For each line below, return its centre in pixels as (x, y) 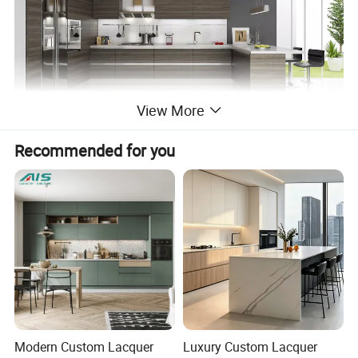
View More (170, 111)
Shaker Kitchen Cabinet (72, 185)
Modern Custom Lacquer (84, 347)
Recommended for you (95, 150)
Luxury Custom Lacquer (250, 347)
